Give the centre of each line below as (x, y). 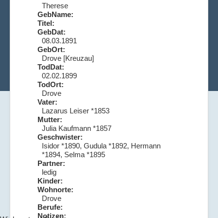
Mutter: (50, 119)
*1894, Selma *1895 (73, 154)
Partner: (51, 163)
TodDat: (51, 67)
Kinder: (50, 181)
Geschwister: (60, 137)
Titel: (46, 23)
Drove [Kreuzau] (68, 58)
